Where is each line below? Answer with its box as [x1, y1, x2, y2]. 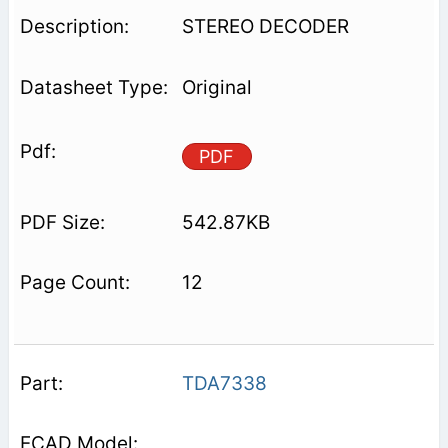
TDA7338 [181, 371, 267, 395]
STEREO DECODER [181, 14, 349, 38]
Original [181, 75, 252, 99]
